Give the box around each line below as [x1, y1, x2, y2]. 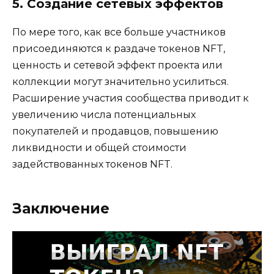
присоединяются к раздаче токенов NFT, [12, 42, 225, 54]
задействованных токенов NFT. [12, 158, 172, 170]
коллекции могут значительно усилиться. [12, 75, 229, 87]
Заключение [12, 199, 109, 217]
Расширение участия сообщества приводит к [12, 92, 249, 104]
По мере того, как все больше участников [12, 26, 226, 38]
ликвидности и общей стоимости [12, 141, 187, 154]
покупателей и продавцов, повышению [12, 125, 218, 137]
